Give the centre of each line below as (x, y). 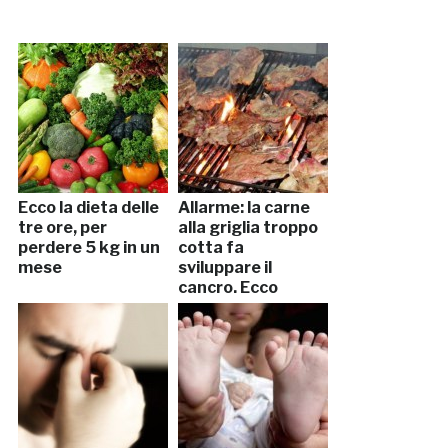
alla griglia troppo (247, 228)
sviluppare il (224, 268)
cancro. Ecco (227, 288)
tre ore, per (62, 228)
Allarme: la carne (243, 208)
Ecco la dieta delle (88, 208)
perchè (205, 308)
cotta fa (210, 248)
